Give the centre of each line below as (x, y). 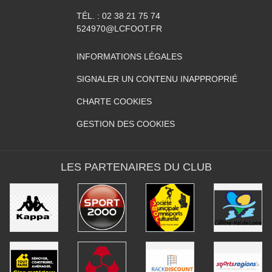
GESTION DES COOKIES (126, 124)
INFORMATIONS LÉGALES (129, 57)
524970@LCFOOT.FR (119, 29)
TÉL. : (89, 16)
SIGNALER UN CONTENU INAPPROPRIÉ (157, 79)
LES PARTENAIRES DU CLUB (136, 167)
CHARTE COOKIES (114, 102)
